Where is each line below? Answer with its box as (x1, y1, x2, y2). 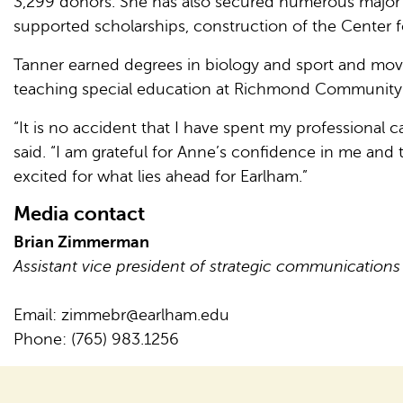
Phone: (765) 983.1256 (13, 330, 179, 348)
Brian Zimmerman (13, 233, 149, 251)
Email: (13, 306, 61, 324)
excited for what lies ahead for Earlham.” (13, 167, 308, 185)
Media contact (13, 203, 145, 225)
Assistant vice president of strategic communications (13, 257, 400, 275)
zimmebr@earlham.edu (61, 306, 229, 324)
